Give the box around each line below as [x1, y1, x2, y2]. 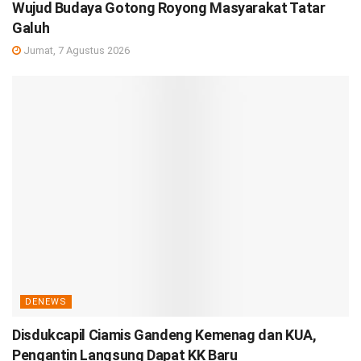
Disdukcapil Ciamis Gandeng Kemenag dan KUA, [12, 326, 317, 343]
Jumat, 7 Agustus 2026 [21, 44, 130, 56]
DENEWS [25, 296, 67, 307]
